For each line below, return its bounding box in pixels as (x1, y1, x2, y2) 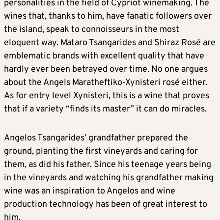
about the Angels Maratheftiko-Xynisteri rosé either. (4, 77, 207, 88)
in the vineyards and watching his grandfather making (4, 172, 214, 184)
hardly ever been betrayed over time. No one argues (4, 64, 208, 75)
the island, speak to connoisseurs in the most (4, 24, 179, 35)
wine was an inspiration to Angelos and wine (4, 186, 175, 197)
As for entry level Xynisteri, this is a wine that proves (4, 90, 209, 102)
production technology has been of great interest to (4, 199, 207, 210)
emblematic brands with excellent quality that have (4, 51, 204, 62)
